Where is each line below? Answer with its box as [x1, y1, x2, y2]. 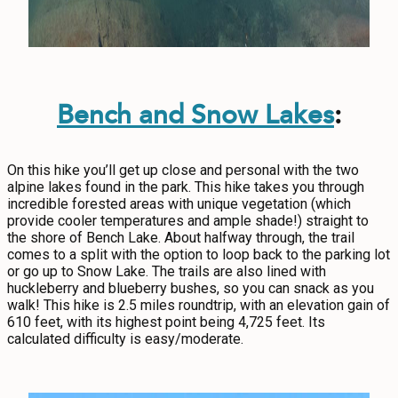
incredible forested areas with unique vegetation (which [7, 195, 351, 212]
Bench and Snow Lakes [57, 92, 334, 135]
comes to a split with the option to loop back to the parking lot [7, 246, 390, 263]
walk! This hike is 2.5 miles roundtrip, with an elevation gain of [7, 297, 390, 314]
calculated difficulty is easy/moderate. [7, 330, 243, 347]
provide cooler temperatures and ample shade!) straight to [7, 212, 369, 229]
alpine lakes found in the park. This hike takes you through [7, 179, 364, 195]
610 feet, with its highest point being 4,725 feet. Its [7, 314, 325, 330]
